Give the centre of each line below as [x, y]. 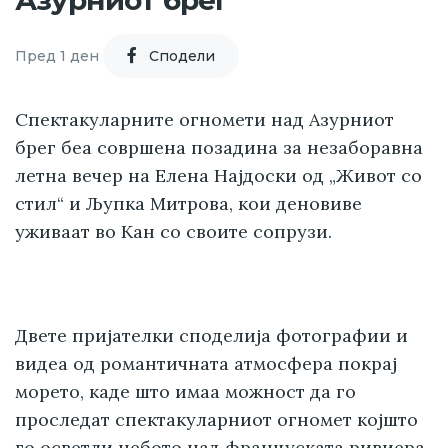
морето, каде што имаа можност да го [185, 392]
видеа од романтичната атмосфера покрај [206, 364]
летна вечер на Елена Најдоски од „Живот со [218, 176]
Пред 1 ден [57, 55]
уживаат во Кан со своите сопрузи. [173, 232]
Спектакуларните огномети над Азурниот [204, 120]
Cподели [182, 55]
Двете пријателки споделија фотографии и [211, 336]
